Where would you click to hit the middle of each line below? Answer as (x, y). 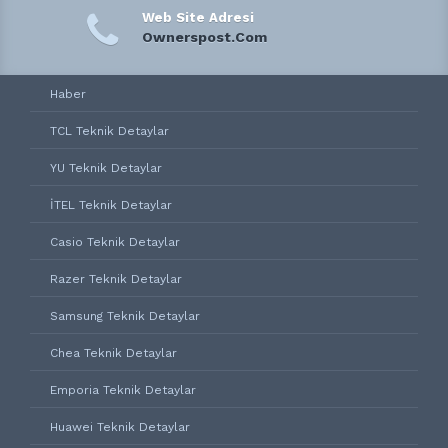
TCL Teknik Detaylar (109, 131)
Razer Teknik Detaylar (116, 279)
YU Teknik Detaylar (106, 168)
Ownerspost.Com (204, 37)
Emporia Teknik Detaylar (123, 390)
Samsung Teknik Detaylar (125, 316)
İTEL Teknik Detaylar (111, 205)
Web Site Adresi (197, 17)
